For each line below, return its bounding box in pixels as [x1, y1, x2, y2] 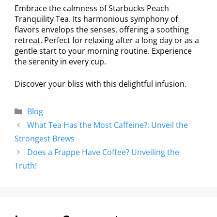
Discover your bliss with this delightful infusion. [15, 78, 186, 90]
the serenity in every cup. [15, 56, 106, 67]
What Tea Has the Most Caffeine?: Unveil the [27, 120, 188, 131]
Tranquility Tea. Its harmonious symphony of [15, 14, 178, 25]
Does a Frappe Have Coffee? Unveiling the [27, 147, 179, 158]
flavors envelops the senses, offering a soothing [15, 24, 189, 35]
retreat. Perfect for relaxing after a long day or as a [15, 35, 199, 46]
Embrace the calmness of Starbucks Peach [15, 3, 169, 14]
